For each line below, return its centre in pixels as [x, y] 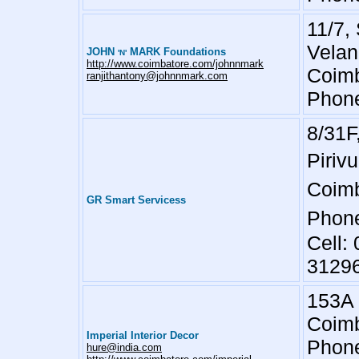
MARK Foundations [176, 52]
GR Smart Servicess [136, 200]
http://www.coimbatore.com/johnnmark [175, 64]
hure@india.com [124, 347]
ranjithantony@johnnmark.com [157, 76]
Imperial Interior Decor [143, 335]
